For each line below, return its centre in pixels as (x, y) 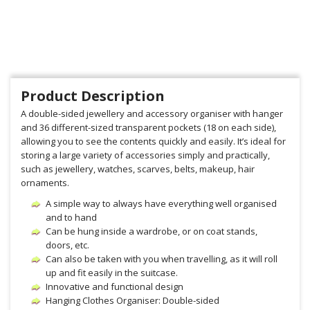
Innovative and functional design (115, 286)
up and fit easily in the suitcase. (112, 273)
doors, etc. (67, 245)
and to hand (71, 217)
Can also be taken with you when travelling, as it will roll (162, 259)
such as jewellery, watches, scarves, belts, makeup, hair (138, 169)
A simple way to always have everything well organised (161, 203)
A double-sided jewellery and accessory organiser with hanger (152, 113)
